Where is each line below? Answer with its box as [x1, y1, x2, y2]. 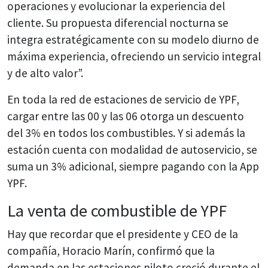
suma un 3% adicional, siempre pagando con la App [7, 159, 259, 174]
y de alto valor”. [7, 66, 83, 81]
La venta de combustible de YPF [7, 200, 227, 222]
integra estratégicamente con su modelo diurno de [7, 32, 259, 47]
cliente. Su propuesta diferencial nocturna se [7, 16, 229, 31]
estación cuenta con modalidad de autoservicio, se [7, 142, 257, 157]
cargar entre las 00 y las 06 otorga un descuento [7, 109, 244, 124]
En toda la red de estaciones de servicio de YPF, [7, 92, 239, 107]
